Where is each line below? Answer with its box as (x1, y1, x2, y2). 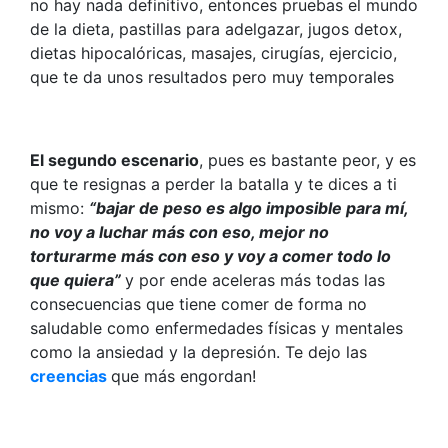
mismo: (30, 197, 89, 218)
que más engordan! (111, 365, 256, 386)
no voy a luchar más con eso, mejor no (30, 221, 329, 242)
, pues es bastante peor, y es (199, 149, 416, 170)
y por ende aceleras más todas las (125, 269, 385, 290)
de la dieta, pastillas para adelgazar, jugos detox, (30, 18, 402, 39)
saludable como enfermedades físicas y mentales (30, 317, 403, 338)
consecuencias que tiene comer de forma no (30, 293, 367, 314)
